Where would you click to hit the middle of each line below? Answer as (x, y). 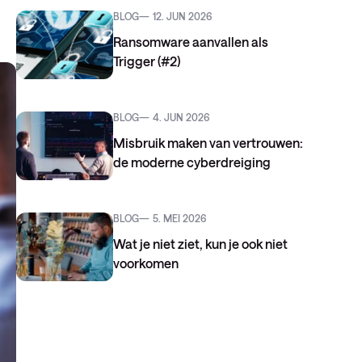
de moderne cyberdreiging (192, 162)
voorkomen (145, 263)
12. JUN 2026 (182, 16)
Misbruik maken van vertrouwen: (208, 143)
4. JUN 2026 (181, 117)
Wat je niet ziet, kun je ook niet (200, 244)
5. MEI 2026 (179, 218)
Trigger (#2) (146, 61)
